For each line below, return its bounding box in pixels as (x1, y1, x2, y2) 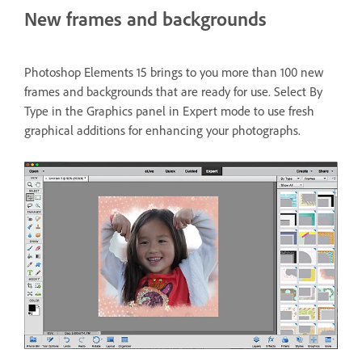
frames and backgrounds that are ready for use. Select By (24, 84, 322, 100)
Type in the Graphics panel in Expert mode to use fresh (24, 103, 314, 120)
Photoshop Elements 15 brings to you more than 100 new (24, 65, 323, 81)
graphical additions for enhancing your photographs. (24, 123, 301, 139)
